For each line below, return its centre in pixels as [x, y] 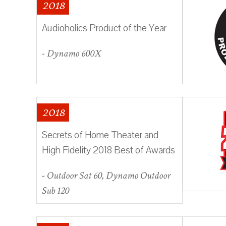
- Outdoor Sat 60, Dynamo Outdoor [106, 175]
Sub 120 [55, 190]
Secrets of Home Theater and [100, 135]
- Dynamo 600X [71, 53]
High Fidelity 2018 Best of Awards [108, 150]
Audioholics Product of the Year [104, 28]
